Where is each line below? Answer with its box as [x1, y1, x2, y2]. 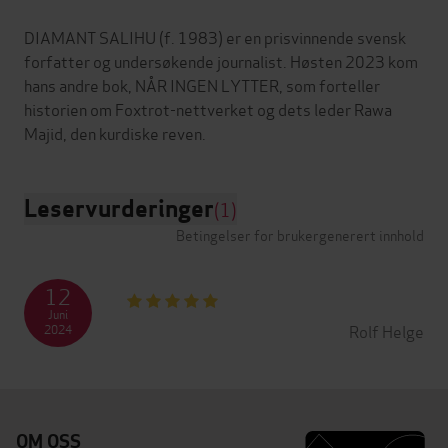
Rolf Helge [349, 319, 424, 343]
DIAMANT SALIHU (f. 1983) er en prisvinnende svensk [24, 25, 406, 49]
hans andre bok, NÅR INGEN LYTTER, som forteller [24, 73, 380, 97]
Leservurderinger [24, 193, 214, 225]
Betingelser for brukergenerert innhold [176, 224, 424, 246]
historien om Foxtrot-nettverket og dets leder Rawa [24, 97, 392, 121]
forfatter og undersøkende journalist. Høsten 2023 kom [24, 49, 418, 73]
